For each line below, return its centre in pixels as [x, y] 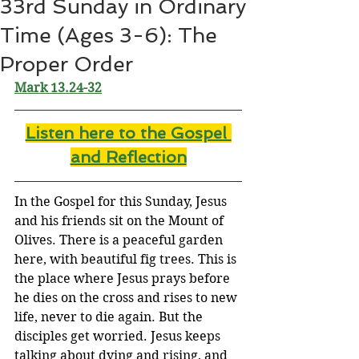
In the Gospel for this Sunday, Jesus [122, 202]
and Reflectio [123, 157]
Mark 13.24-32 [58, 88]
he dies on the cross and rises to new [127, 298]
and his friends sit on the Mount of [121, 221]
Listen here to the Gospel [128, 133]
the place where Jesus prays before [124, 278]
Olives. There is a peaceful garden [120, 240]
